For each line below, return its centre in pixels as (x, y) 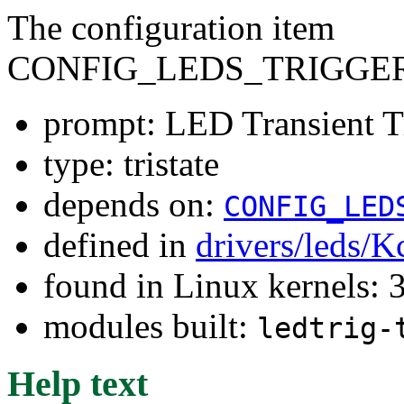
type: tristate (131, 163)
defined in (119, 244)
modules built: (150, 326)
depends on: (133, 204)
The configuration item (171, 27)
